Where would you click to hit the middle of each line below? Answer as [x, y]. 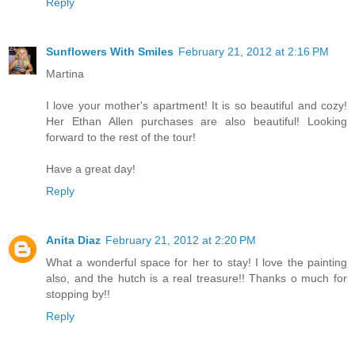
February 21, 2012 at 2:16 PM [254, 52]
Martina [65, 74]
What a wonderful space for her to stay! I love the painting [197, 263]
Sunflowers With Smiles [110, 52]
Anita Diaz [73, 240]
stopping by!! [78, 294]
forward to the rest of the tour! [121, 137]
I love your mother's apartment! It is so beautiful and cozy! [197, 106]
